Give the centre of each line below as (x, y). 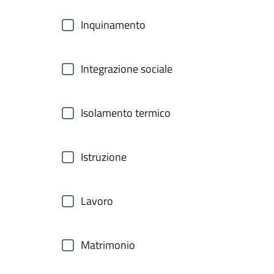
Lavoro (97, 201)
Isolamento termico (126, 113)
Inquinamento (113, 25)
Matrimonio (108, 245)
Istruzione (104, 157)
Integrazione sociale (127, 69)
